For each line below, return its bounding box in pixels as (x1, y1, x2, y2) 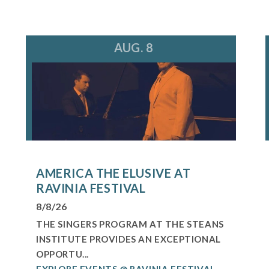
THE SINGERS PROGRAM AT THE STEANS (36, 218, 224, 229)
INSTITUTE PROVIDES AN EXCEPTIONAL (36, 233, 221, 244)
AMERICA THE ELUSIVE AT (36, 165, 191, 180)
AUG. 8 (114, 40, 154, 55)
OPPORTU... (36, 248, 89, 259)
